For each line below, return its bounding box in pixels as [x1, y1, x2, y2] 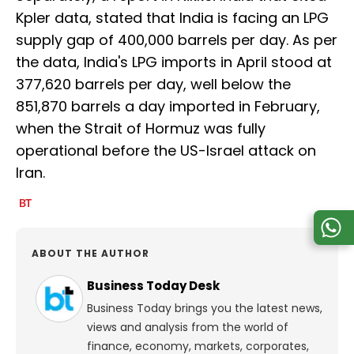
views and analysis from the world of [87, 319, 288, 336]
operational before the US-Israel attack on [16, 141, 316, 161]
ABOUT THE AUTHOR [32, 247, 149, 261]
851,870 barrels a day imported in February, [16, 96, 320, 117]
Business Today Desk [87, 277, 220, 295]
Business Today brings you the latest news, [87, 300, 322, 317]
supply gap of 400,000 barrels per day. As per [16, 30, 337, 51]
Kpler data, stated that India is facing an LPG [16, 8, 329, 28]
